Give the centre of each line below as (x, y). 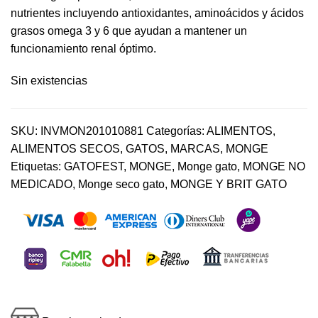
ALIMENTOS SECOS (65, 148)
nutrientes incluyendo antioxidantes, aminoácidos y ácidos (157, 13)
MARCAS (195, 148)
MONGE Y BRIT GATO (229, 184)
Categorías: (175, 131)
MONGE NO (274, 166)
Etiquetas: (36, 166)
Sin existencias (49, 80)
